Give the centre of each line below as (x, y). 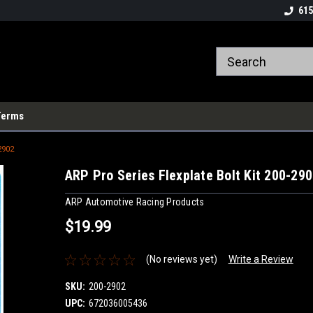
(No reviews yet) (181, 260)
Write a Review (261, 260)
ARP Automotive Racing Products (134, 202)
